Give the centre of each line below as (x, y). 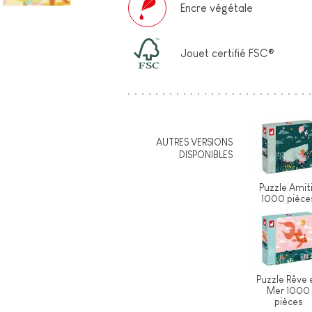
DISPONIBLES (206, 155)
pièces (288, 302)
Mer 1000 (289, 291)
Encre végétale (217, 8)
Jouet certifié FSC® (228, 53)
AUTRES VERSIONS (195, 142)
